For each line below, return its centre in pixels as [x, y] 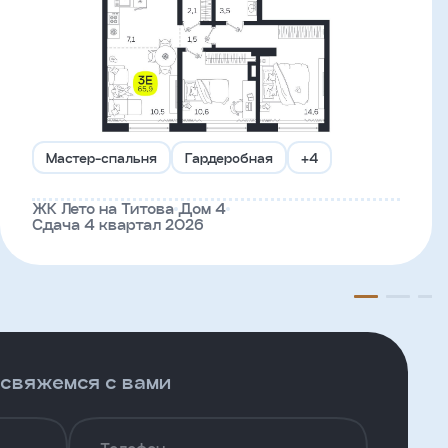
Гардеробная [229, 157]
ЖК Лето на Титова [103, 208]
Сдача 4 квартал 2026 [118, 224]
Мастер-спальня [101, 157]
